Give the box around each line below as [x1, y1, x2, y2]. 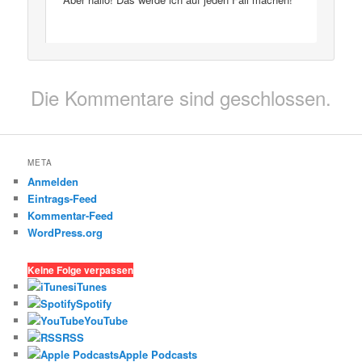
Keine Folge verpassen [27, 263, 134, 278]
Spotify [76, 296, 112, 312]
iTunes [74, 279, 107, 295]
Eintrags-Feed [27, 190, 98, 206]
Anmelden [27, 173, 79, 189]
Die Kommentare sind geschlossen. [31, 82, 331, 112]
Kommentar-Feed [27, 207, 114, 223]
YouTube [84, 313, 128, 329]
